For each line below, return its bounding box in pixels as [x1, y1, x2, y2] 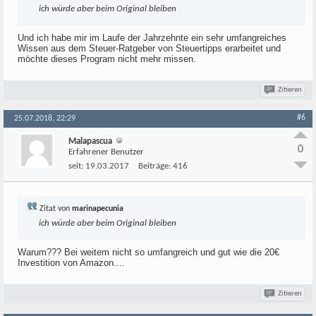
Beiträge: [138, 162, 171, 171]
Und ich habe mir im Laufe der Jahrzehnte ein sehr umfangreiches [18, 32, 286, 43]
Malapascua [68, 137, 112, 146]
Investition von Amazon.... [18, 257, 125, 268]
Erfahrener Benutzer [68, 147, 144, 157]
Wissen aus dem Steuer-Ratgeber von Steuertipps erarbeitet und [18, 43, 281, 54]
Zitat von [37, 205, 72, 213]
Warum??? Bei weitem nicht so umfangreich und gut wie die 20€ [18, 247, 279, 257]
